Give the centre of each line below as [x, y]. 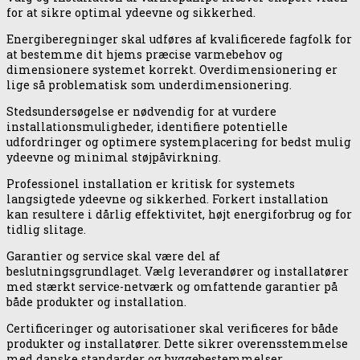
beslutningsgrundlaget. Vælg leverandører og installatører [178, 272]
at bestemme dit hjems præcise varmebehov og [145, 54]
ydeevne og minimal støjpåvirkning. [114, 157]
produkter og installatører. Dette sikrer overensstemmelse [177, 344]
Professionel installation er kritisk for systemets [151, 184]
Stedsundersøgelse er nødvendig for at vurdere [141, 112]
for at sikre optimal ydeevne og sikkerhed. [131, 12]
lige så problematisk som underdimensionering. [149, 84]
